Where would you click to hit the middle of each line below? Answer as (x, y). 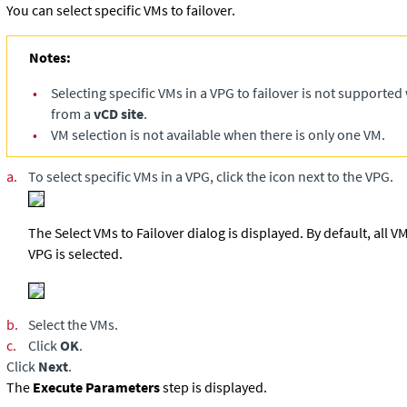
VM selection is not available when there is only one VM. (218, 134)
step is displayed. (213, 387)
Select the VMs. (73, 324)
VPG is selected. (75, 253)
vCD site (119, 114)
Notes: (51, 57)
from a (72, 114)
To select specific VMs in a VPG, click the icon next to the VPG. (211, 176)
